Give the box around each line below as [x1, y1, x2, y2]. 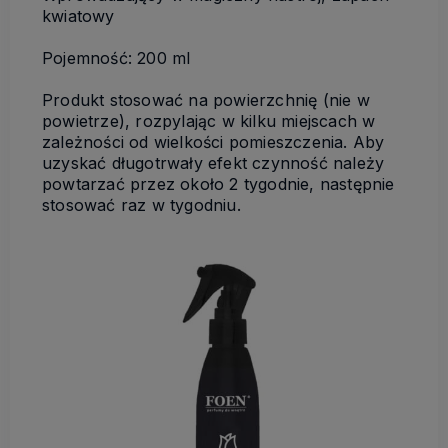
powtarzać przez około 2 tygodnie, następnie [42, 173, 395, 194]
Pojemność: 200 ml [42, 47, 191, 68]
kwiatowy [42, 5, 115, 26]
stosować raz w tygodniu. [42, 194, 241, 215]
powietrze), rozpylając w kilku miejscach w [42, 110, 376, 131]
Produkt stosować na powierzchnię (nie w [42, 89, 370, 110]
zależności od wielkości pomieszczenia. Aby [42, 131, 385, 152]
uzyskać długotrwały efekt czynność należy [42, 152, 385, 173]
